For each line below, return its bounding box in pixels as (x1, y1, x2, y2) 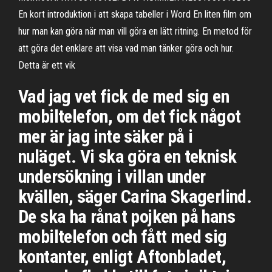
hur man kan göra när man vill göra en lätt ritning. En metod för (18, 25, 252, 37)
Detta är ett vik (18, 59, 75, 71)
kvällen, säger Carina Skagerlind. (18, 186, 252, 207)
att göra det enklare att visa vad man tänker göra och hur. (18, 42, 234, 54)
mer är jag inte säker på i (18, 126, 193, 147)
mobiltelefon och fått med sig (18, 226, 227, 247)
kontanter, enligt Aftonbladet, (18, 246, 226, 267)
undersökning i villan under (18, 166, 206, 187)
